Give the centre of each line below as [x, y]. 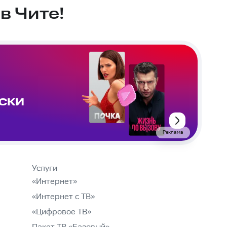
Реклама [173, 133]
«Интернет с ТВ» [63, 197]
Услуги [45, 169]
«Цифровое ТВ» [62, 212]
